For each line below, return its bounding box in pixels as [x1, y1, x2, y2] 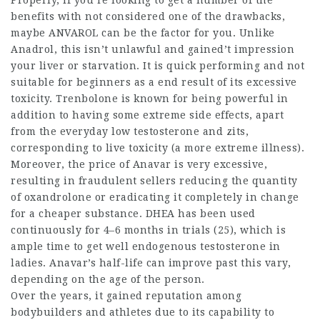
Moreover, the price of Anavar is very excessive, [11, 159, 267, 170]
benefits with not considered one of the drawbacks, [11, 11, 285, 22]
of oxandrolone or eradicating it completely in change [11, 191, 299, 203]
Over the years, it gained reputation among [11, 290, 241, 301]
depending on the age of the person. [11, 274, 205, 285]
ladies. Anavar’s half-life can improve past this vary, [11, 257, 291, 269]
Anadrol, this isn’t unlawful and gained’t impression [11, 44, 294, 55]
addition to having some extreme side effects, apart [11, 109, 284, 121]
